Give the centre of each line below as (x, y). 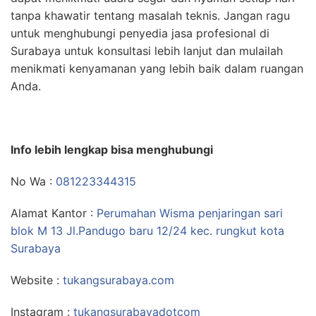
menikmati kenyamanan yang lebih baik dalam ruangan (157, 68)
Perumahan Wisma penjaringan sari (190, 213)
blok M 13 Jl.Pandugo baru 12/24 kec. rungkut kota (147, 230)
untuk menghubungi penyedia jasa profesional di (140, 33)
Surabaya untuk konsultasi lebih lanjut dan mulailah (147, 50)
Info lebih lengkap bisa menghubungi (112, 149)
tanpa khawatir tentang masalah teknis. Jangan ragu (150, 15)
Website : (37, 280)
